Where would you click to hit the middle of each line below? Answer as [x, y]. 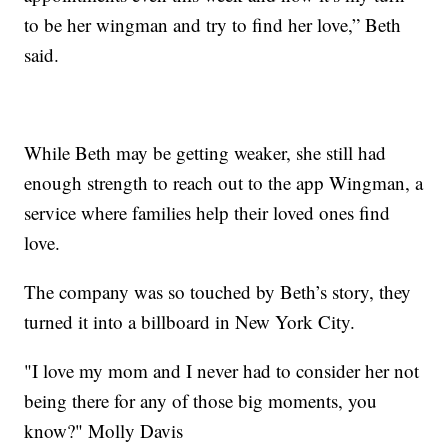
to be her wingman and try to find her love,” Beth [213, 24]
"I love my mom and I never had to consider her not [222, 370]
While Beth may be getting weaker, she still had [205, 152]
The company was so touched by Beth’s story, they [218, 291]
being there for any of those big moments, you [201, 400]
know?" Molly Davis [104, 430]
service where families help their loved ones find [207, 212]
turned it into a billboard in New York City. [190, 321]
